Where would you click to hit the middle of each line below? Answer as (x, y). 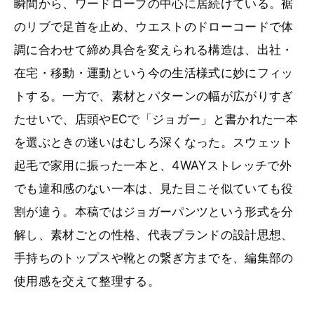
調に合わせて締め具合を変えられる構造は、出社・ (154, 49)
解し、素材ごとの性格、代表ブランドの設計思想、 (154, 234)
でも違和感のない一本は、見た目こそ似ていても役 (154, 188)
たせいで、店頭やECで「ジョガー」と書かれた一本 (156, 118)
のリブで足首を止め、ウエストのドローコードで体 (154, 26)
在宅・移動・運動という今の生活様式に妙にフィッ (154, 72)
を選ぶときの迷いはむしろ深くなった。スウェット (154, 142)
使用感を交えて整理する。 (87, 280)
